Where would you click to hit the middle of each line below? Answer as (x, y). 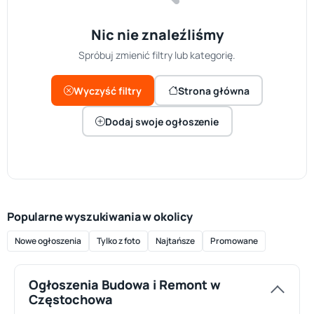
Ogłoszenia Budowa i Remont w (125, 285)
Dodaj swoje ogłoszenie (162, 121)
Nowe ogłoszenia (48, 241)
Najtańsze (175, 241)
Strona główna (213, 90)
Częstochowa (71, 299)
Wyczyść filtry (108, 90)
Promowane (234, 241)
